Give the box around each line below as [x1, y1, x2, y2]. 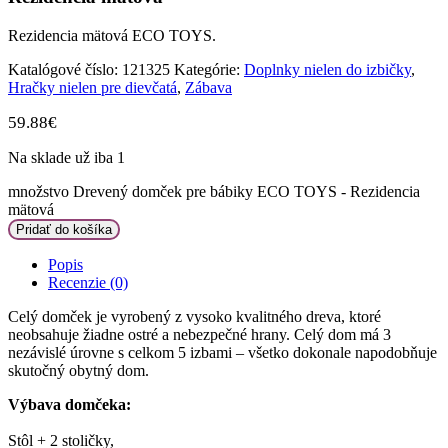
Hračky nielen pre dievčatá [8, 78, 177, 96]
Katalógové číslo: [8, 60, 122, 78]
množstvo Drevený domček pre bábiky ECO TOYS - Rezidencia [8, 182, 420, 200]
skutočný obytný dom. [8, 361, 149, 379]
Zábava [185, 78, 232, 96]
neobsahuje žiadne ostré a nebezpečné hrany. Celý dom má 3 [8, 325, 391, 343]
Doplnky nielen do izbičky [244, 60, 411, 78]
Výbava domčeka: [8, 395, 131, 413]
